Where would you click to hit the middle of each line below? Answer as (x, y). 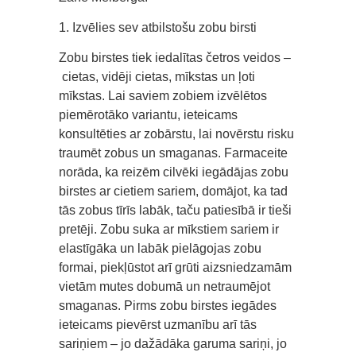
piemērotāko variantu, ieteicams (148, 114)
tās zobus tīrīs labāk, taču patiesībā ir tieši (175, 210)
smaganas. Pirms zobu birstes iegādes (168, 305)
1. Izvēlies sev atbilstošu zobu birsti (158, 27)
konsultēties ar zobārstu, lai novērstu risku (176, 133)
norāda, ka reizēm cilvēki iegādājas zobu (174, 172)
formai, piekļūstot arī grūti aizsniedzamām (175, 267)
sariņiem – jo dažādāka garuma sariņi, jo (173, 343)
